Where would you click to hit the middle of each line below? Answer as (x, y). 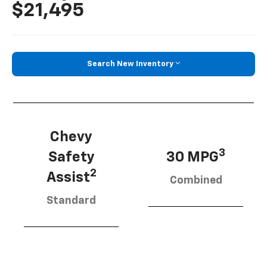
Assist (68, 178)
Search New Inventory (130, 64)
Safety (71, 158)
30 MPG (193, 158)
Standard (71, 201)
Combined (196, 181)
